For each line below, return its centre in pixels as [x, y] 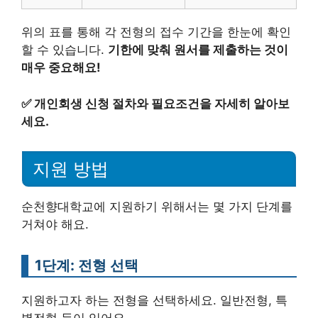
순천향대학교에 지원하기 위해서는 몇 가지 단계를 [157, 207]
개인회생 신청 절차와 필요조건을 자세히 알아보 [162, 103]
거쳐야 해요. [55, 225]
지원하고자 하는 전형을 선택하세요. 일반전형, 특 [154, 301]
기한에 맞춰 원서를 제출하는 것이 [198, 50]
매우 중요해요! [61, 67]
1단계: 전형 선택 [87, 265]
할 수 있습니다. [65, 50]
